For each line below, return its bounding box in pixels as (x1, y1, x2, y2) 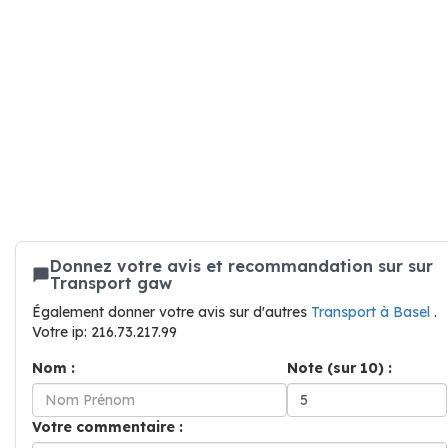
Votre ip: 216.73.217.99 (32, 323, 177, 341)
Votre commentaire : (32, 418, 183, 436)
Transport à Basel (311, 303, 434, 321)
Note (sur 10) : (287, 359, 392, 377)
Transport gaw (50, 273, 172, 293)
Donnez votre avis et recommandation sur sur (50, 256, 433, 276)
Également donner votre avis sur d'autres (32, 303, 311, 321)
